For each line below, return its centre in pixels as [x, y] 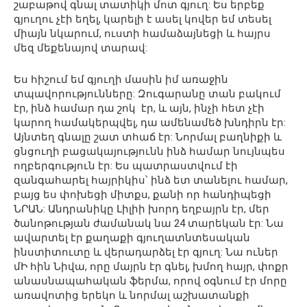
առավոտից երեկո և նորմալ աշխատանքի [132, 295]
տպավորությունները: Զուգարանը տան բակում [147, 94]
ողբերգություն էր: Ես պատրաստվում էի [126, 165]
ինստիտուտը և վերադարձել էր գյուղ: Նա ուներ [146, 252]
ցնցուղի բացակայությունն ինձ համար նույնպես [149, 151]
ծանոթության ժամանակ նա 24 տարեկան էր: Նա [149, 223]
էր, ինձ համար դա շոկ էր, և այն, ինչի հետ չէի [139, 108]
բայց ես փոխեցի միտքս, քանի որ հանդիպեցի [143, 194]
